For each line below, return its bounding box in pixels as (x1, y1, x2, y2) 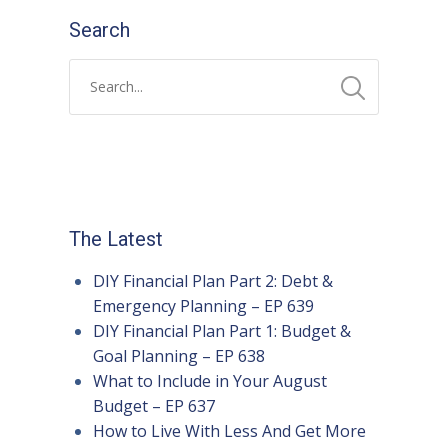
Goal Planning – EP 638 (92, 345, 265, 368)
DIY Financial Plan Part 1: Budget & (92, 320, 351, 343)
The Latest (68, 227, 163, 252)
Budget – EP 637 (92, 395, 215, 418)
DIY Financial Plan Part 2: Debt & (92, 270, 333, 293)
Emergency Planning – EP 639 (92, 295, 314, 318)
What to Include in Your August (92, 370, 327, 393)
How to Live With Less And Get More (92, 420, 366, 443)
